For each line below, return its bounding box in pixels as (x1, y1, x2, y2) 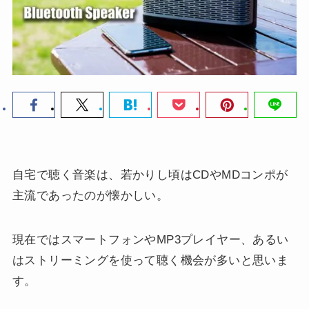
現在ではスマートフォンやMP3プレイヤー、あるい (12, 233, 289, 247)
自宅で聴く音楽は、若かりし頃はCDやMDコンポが (12, 168, 288, 182)
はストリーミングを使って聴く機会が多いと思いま (12, 254, 289, 268)
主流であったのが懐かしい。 (12, 189, 169, 203)
